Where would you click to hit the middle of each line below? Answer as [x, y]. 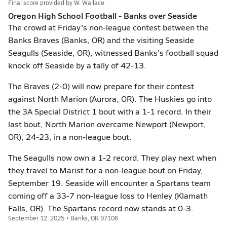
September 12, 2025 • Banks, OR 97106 [63, 218]
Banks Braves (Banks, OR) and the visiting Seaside [101, 40]
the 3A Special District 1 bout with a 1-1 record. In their [110, 111]
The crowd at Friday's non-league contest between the [108, 27]
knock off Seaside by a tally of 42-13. [77, 65]
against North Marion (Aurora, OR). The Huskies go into [110, 99]
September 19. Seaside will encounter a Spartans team [109, 183]
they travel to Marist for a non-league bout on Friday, [106, 170]
